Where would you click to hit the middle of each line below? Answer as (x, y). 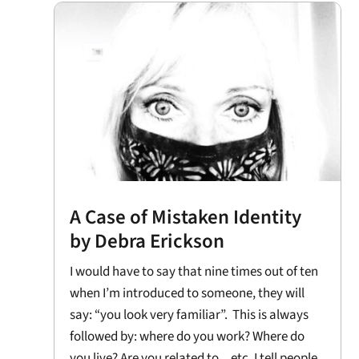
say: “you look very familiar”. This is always (190, 315)
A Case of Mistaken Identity (186, 218)
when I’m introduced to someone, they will (188, 294)
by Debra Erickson (147, 242)
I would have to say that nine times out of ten (194, 272)
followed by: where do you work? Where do (188, 337)
